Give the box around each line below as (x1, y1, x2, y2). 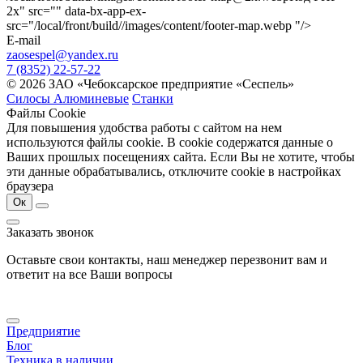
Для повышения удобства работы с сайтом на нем (6, 120, 282, 135)
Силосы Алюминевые (6, 91, 129, 105)
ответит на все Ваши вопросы (6, 267, 173, 281)
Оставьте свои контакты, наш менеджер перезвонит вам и (6, 252, 327, 267)
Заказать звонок (6, 224, 94, 239)
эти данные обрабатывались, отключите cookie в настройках (6, 164, 341, 178)
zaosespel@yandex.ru (6, 47, 118, 62)
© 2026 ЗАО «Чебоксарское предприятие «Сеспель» (6, 76, 294, 91)
